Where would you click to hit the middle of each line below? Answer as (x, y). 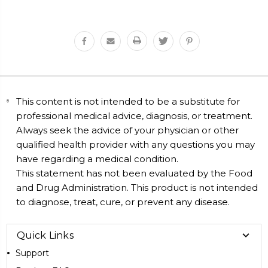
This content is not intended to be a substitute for (128, 101)
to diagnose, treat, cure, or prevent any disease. (123, 202)
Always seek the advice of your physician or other (128, 130)
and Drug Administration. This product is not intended (137, 187)
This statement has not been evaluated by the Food (135, 173)
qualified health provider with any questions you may (136, 144)
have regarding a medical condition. (98, 159)
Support (32, 253)
